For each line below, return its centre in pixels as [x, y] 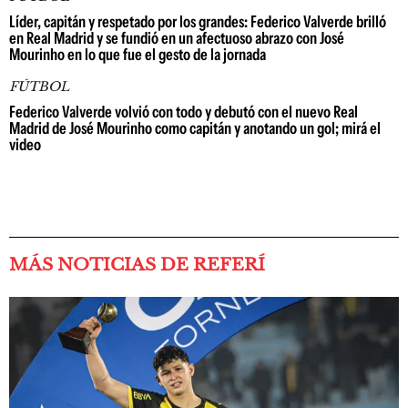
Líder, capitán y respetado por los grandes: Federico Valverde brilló [198, 22]
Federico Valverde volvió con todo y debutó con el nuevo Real [184, 112]
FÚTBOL [39, 87]
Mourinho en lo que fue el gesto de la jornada [138, 55]
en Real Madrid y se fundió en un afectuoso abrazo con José [177, 38]
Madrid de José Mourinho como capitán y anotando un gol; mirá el [195, 128]
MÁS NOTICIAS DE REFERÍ [137, 265]
